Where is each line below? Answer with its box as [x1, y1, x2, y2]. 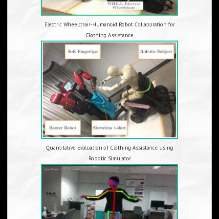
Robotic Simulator [88, 155, 131, 162]
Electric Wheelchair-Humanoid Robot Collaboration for [44, 21, 175, 28]
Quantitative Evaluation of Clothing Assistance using [46, 144, 173, 152]
